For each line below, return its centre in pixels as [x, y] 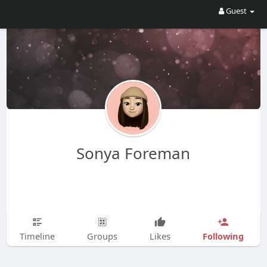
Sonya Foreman [133, 153]
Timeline [37, 236]
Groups [102, 236]
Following [223, 236]
